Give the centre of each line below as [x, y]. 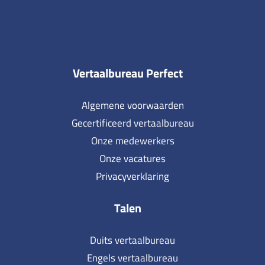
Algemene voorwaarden [132, 106]
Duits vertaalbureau [132, 240]
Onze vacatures [132, 159]
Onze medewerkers [132, 141]
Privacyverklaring [132, 177]
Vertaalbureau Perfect [128, 73]
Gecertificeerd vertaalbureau [132, 123]
